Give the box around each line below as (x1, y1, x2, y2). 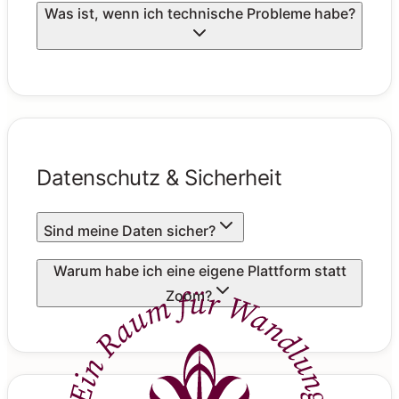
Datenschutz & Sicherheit (37, 164, 282, 191)
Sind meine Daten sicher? (44, 221, 216, 240)
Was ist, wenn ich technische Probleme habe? (44, 4, 355, 23)
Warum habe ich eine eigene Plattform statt (53, 261, 346, 280)
